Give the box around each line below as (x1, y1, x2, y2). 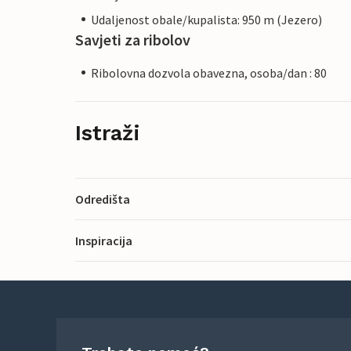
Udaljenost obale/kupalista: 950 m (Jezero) (91, 11, 322, 27)
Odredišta (75, 190, 130, 207)
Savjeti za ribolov (75, 29, 190, 49)
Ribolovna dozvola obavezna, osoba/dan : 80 (91, 64, 327, 81)
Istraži (75, 120, 140, 146)
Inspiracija (75, 232, 132, 248)
